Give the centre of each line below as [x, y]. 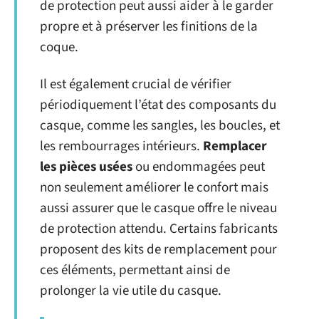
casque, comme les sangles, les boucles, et [160, 125]
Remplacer [235, 146]
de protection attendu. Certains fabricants [159, 229]
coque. [59, 47]
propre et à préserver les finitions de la [149, 27]
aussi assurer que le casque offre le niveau [158, 208]
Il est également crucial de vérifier [136, 84]
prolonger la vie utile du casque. [131, 291]
